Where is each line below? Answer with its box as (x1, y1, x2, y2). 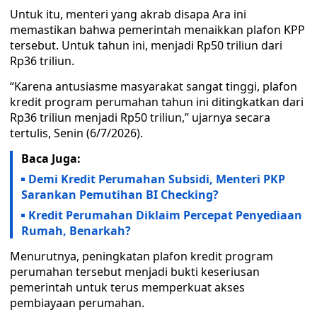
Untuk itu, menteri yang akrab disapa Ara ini (10, 6, 246, 22)
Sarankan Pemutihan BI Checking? (21, 187, 219, 202)
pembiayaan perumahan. (10, 295, 144, 311)
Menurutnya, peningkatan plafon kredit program (10, 248, 273, 264)
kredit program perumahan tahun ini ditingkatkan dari (10, 94, 304, 110)
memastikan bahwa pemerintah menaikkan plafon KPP (10, 22, 305, 38)
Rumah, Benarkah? (21, 223, 131, 238)
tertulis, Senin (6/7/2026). (10, 125, 143, 141)
